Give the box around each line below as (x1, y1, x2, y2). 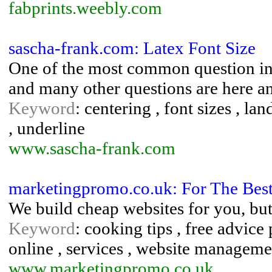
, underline (8, 118, 85, 138)
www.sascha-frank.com (8, 138, 175, 158)
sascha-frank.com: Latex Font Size (8, 38, 256, 58)
